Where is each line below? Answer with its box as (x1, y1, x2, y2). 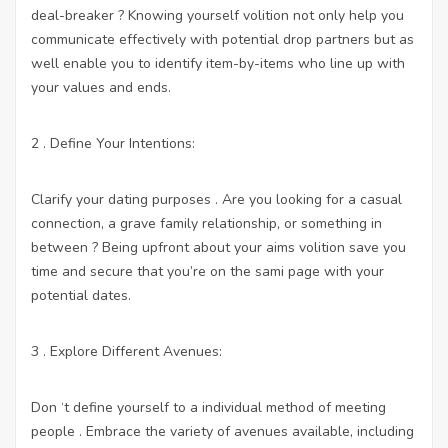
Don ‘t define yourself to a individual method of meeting (31, 397, 386, 417)
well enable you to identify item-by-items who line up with (31, 53, 405, 73)
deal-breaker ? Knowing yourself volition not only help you (31, 5, 404, 25)
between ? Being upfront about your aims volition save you (31, 237, 406, 257)
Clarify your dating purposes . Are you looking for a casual (31, 189, 402, 209)
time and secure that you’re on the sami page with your (31, 261, 384, 281)
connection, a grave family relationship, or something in (31, 213, 382, 233)
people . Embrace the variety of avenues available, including (31, 421, 414, 441)
